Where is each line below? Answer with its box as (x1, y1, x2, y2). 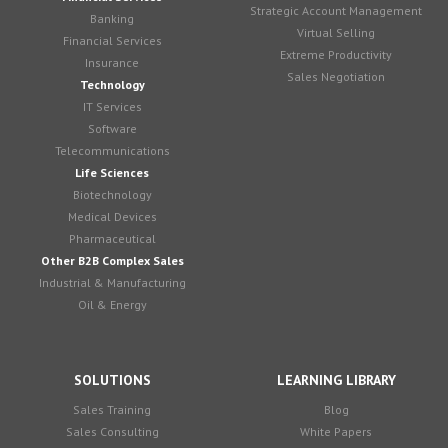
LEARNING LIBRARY (276, 370, 396, 389)
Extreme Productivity (280, 46, 392, 62)
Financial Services (62, 32, 162, 48)
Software (87, 120, 137, 136)
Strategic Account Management (250, 2, 422, 18)
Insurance (85, 54, 139, 70)
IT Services (82, 98, 142, 114)
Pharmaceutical (68, 230, 156, 246)
